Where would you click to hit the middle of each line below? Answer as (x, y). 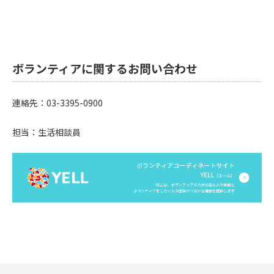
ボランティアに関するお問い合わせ (105, 68)
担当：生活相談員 (46, 132)
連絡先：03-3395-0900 (57, 102)
